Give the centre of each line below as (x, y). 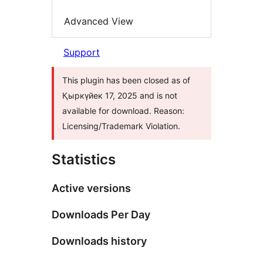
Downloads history (99, 241)
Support (82, 53)
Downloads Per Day (101, 215)
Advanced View (99, 21)
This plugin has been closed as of (126, 80)
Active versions (91, 188)
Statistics (84, 160)
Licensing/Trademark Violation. (121, 126)
